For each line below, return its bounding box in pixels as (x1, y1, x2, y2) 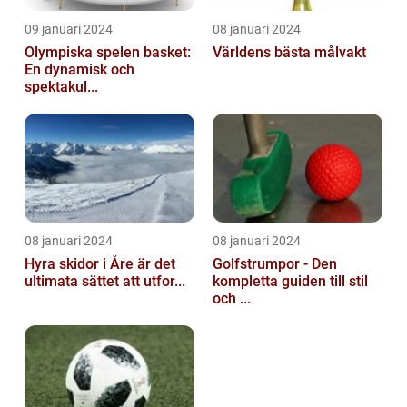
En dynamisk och (25, 61, 134, 79)
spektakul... (25, 78, 98, 96)
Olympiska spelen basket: (25, 44, 191, 62)
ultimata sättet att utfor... (25, 273, 185, 291)
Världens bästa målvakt (213, 44, 366, 62)
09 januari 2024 (25, 22, 113, 37)
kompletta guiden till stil (213, 273, 368, 291)
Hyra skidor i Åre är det (25, 255, 175, 273)
